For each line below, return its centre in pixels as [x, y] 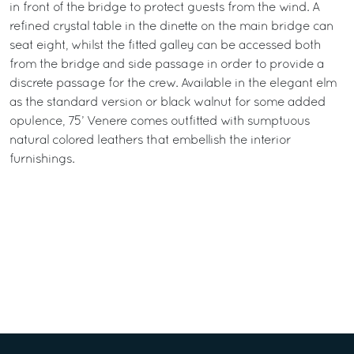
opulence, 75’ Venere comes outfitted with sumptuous [160, 122]
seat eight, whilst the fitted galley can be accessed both [165, 46]
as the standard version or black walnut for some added [168, 103]
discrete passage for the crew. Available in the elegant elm [173, 84]
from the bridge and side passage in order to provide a [167, 65]
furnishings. [42, 160]
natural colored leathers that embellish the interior [150, 141]
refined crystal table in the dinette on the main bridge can [171, 27]
